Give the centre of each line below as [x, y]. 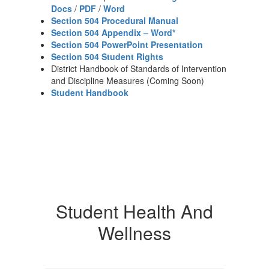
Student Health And [134, 211]
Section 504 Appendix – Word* [113, 32]
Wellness [134, 233]
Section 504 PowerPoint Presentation [127, 44]
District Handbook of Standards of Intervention [139, 68]
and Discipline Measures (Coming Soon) [128, 80]
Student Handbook [90, 92]
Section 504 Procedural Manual [115, 20]
